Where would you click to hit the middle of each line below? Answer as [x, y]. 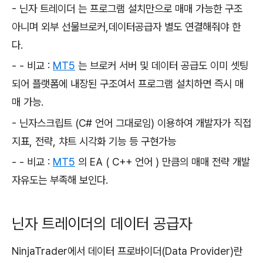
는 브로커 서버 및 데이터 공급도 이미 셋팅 [162, 66]
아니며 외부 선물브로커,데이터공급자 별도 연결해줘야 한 [126, 26]
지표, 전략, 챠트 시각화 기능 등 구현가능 [95, 141]
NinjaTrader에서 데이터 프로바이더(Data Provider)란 [127, 251]
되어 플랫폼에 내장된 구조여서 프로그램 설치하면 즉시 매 [128, 84]
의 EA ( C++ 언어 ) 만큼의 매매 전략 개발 [163, 162]
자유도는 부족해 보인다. [63, 180]
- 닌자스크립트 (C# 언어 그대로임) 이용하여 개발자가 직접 [131, 123]
